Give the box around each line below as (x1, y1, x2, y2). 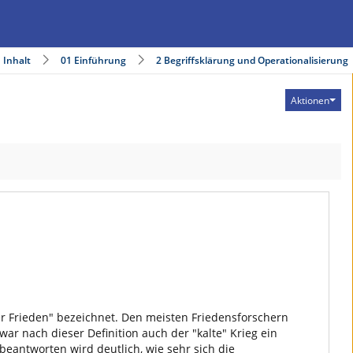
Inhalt (3, 54, 31, 67)
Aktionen (291, 93, 329, 107)
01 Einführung (61, 54, 126, 67)
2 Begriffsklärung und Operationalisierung (156, 54, 348, 67)
